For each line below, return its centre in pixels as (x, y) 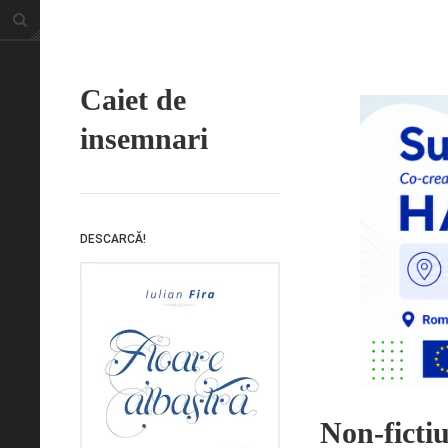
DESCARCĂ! (113, 239)
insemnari (144, 138)
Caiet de (133, 99)
